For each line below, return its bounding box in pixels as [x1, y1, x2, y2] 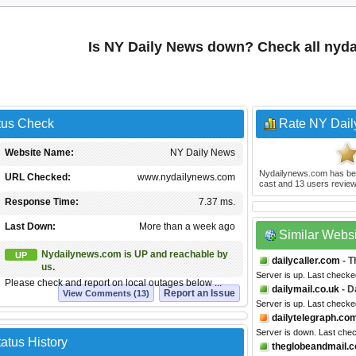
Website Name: [5, 147, 74, 158]
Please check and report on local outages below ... [5, 277, 222, 288]
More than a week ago [139, 221, 235, 232]
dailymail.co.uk [272, 284, 339, 295]
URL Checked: [5, 172, 71, 183]
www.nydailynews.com [137, 172, 235, 183]
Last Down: [5, 221, 56, 232]
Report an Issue [164, 288, 235, 299]
